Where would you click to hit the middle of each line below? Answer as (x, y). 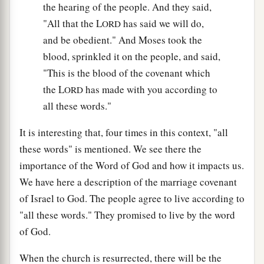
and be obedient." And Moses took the (123, 39)
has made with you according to (150, 89)
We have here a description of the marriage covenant (128, 181)
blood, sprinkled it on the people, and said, (132, 56)
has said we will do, (162, 23)
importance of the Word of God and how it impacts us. (132, 165)
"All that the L (72, 23)
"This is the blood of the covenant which (127, 72)
